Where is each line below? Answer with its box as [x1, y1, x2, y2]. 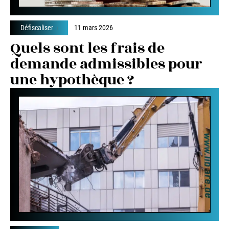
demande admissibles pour [10, 53, 202, 76]
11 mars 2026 [74, 24, 113, 32]
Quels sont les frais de [10, 37, 165, 60]
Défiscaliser [20, 24, 53, 32]
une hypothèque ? [10, 69, 134, 91]
